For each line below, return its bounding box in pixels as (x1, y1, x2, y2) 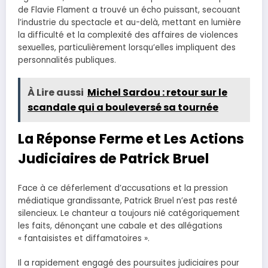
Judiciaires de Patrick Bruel (18, 148, 209, 168)
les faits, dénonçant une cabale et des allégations (18, 220, 223, 232)
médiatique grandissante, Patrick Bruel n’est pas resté (18, 195, 237, 207)
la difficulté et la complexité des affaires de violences (18, 29, 238, 41)
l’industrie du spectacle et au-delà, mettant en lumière (18, 16, 241, 28)
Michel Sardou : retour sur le (87, 85, 227, 99)
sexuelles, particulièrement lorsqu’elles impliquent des (18, 41, 236, 53)
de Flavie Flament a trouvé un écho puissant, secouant (18, 4, 240, 16)
